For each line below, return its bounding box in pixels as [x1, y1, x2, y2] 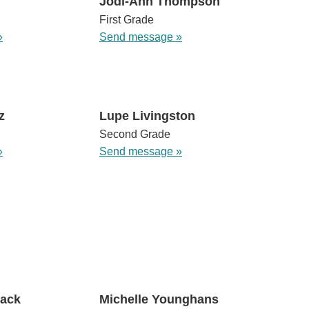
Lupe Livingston [99, 109, 195, 123]
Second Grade [99, 128, 170, 141]
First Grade [99, 14, 154, 26]
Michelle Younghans [99, 292, 219, 307]
